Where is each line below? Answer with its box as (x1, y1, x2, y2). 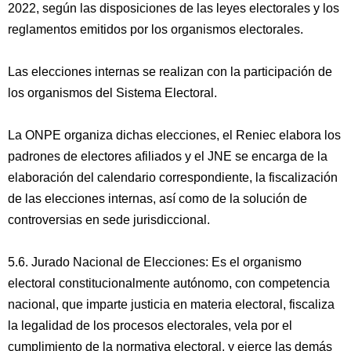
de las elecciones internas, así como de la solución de (8, 192, 307, 205)
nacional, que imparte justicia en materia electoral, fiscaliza (8, 298, 335, 311)
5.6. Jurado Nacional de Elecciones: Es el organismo (8, 255, 302, 269)
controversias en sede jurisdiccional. (8, 213, 210, 226)
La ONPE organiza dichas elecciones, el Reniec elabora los (8, 128, 341, 142)
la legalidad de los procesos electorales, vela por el (8, 319, 292, 332)
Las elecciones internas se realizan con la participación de (8, 65, 332, 78)
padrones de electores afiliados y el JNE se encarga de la (8, 150, 327, 163)
